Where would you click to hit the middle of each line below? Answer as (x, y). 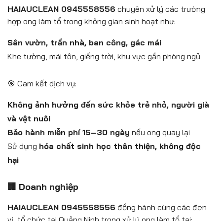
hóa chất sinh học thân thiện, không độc (120, 146)
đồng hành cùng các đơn (161, 207)
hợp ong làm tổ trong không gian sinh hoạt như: (92, 21)
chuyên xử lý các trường (160, 9)
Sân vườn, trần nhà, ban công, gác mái (84, 43)
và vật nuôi (29, 119)
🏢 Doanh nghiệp (43, 186)
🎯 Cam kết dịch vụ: (42, 84)
